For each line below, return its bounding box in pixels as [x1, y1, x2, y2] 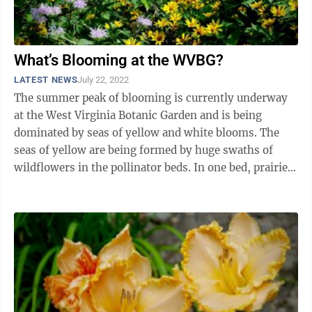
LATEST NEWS [14, 75, 78, 85]
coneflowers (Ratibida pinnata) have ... [14, 178, 211, 192]
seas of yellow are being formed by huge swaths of [14, 143, 273, 157]
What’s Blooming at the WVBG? [14, 52, 224, 69]
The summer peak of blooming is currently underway [14, 91, 288, 104]
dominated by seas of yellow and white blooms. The [14, 126, 260, 139]
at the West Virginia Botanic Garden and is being [14, 109, 262, 122]
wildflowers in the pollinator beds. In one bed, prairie [14, 161, 288, 174]
